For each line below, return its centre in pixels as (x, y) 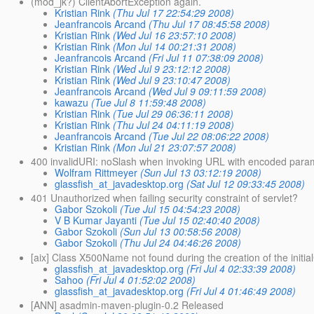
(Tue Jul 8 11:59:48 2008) (149, 102)
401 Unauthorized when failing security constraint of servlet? (165, 198)
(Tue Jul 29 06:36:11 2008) (173, 113)
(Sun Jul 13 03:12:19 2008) (201, 173)
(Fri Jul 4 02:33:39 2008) (241, 268)
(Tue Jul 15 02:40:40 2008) (200, 220)
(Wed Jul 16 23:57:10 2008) (175, 35)
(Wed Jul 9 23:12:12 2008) (172, 68)
